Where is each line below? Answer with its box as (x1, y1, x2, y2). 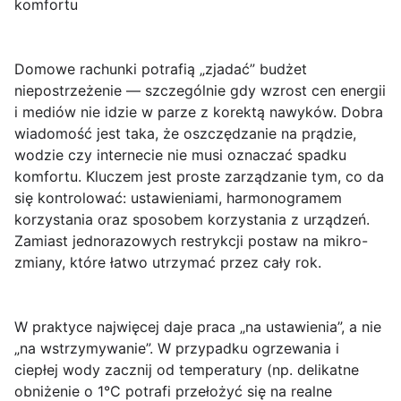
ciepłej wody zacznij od (14, 361, 179, 380)
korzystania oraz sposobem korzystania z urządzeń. (14, 210, 370, 229)
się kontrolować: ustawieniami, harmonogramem (14, 189, 342, 208)
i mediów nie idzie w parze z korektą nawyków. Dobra (14, 103, 383, 122)
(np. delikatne (262, 361, 359, 380)
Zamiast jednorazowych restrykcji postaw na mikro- (14, 232, 368, 251)
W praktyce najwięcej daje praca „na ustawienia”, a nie (14, 318, 381, 337)
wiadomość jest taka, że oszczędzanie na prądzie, (14, 124, 356, 143)
